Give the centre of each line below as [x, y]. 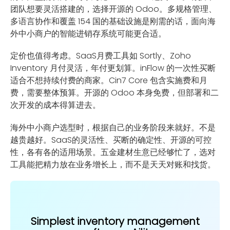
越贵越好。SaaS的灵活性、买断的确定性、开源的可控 [111, 140]
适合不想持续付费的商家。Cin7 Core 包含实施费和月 [109, 81]
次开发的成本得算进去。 [55, 105]
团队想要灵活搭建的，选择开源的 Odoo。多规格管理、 [113, 9]
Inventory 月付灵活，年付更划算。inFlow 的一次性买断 [113, 68]
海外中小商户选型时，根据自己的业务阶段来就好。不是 [113, 127]
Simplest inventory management [115, 221]
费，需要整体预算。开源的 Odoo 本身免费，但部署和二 [114, 93]
